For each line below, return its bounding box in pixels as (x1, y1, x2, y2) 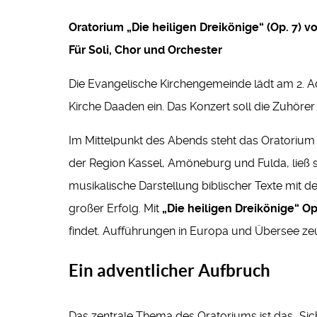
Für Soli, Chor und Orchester (69, 43, 222, 57)
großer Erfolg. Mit (69, 202, 162, 216)
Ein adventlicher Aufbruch (69, 261, 270, 281)
